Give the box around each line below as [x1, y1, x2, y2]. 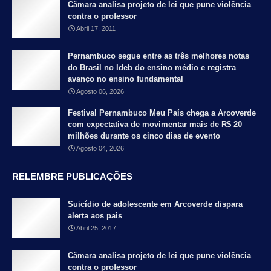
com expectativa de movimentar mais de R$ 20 [68, 120, 242, 129]
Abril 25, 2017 [76, 224, 116, 232]
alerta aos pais [68, 211, 122, 221]
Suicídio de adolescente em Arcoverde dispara [68, 200, 243, 209]
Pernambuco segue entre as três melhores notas [68, 51, 249, 61]
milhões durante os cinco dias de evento [68, 131, 220, 141]
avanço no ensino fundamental [68, 74, 183, 84]
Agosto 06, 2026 [76, 88, 124, 96]
